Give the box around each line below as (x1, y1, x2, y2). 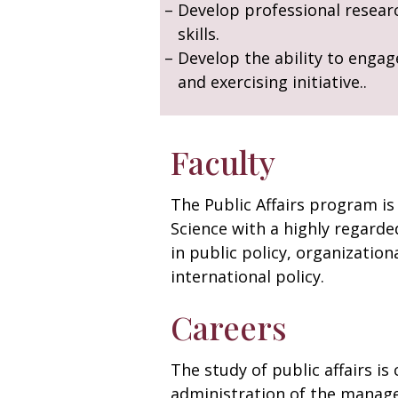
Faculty (171, 140, 275, 183)
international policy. (171, 266, 324, 287)
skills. (178, 23, 219, 44)
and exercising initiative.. (178, 71, 367, 92)
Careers (171, 306, 287, 348)
